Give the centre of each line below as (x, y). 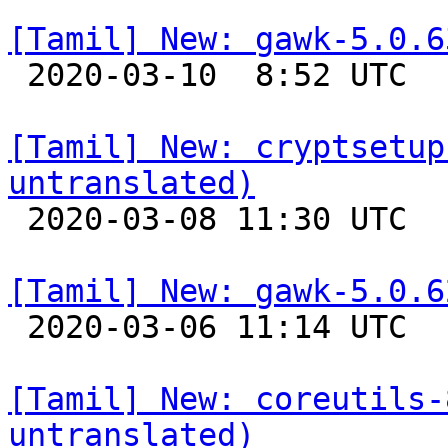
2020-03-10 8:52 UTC (17, 75)
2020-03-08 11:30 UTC (17, 219)
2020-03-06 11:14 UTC (17, 327)
